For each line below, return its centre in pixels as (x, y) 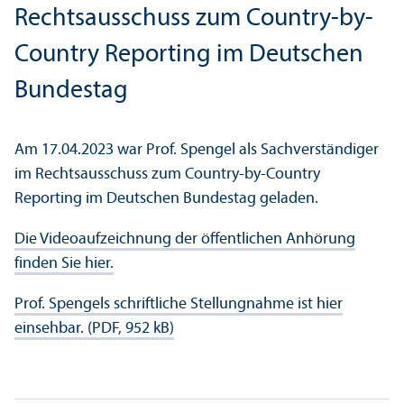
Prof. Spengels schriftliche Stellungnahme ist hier (179, 304)
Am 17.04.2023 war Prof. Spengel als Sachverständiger (197, 150)
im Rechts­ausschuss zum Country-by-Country (167, 174)
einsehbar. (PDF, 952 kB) (94, 328)
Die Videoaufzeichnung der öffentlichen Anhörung (185, 239)
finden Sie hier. (64, 263)
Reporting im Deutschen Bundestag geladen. (168, 198)
